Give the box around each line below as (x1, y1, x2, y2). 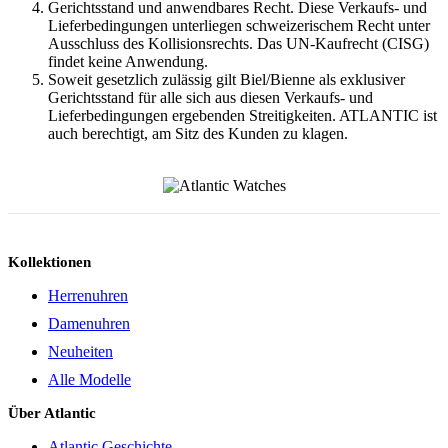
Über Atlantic (8, 405, 96, 422)
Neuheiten (48, 343, 113, 361)
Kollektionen (8, 254, 91, 271)
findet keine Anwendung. (48, 53, 208, 71)
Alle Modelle (48, 371, 131, 389)
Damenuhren (48, 315, 130, 333)
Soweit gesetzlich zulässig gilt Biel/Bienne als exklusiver (48, 71, 405, 89)
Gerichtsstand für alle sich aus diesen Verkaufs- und (48, 89, 373, 107)
